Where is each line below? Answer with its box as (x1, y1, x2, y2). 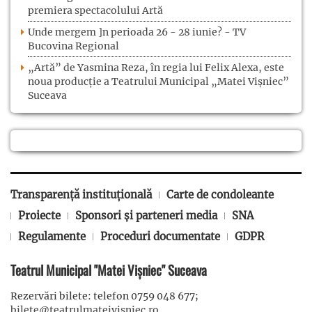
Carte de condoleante (166, 187, 274, 201)
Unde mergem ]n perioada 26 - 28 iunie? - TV (28, 25, 246, 38)
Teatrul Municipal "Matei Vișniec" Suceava (10, 259, 207, 279)
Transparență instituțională (10, 187, 152, 201)
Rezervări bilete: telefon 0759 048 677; (10, 289, 198, 302)
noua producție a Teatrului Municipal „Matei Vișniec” (28, 75, 289, 88)
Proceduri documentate (100, 229, 220, 243)
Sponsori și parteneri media (75, 208, 217, 222)
